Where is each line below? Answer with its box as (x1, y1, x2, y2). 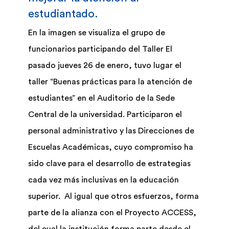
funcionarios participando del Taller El (28, 45, 172, 54)
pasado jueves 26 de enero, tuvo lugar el (28, 61, 181, 70)
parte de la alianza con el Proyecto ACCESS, (28, 209, 196, 217)
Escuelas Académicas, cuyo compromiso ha (28, 143, 193, 152)
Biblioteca (14, 19, 44, 29)
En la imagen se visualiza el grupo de (28, 29, 165, 37)
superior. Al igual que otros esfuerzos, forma (28, 192, 199, 201)
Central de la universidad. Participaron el (28, 110, 182, 119)
